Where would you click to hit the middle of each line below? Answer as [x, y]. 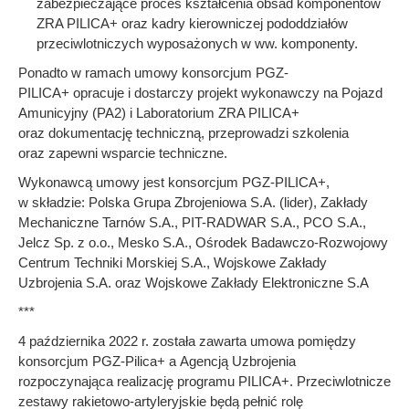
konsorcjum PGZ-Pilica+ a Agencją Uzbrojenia [157, 361]
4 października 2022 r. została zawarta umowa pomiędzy [187, 341]
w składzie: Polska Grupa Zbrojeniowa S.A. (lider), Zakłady [193, 202]
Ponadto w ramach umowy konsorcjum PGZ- [153, 73]
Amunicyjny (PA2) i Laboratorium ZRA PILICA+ [159, 113]
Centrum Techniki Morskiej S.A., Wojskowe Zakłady [173, 262]
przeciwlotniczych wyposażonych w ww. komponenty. [197, 43]
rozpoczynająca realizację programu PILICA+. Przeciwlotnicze [204, 381]
